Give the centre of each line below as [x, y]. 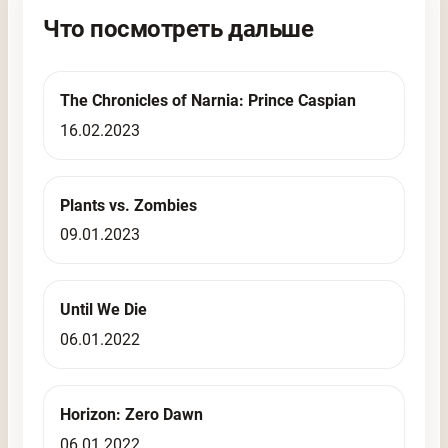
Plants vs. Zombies [129, 205]
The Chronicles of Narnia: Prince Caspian [208, 100]
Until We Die [104, 310]
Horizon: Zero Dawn [132, 415]
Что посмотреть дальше [178, 28]
